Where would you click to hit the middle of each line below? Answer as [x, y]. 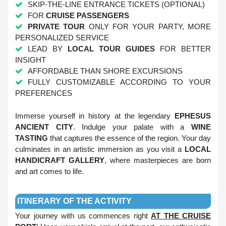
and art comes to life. [49, 172]
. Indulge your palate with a [132, 127]
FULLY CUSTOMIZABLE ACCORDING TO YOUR [119, 82]
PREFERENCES [44, 93]
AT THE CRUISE [181, 216]
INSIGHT [31, 60]
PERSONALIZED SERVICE [62, 38]
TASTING [32, 138]
